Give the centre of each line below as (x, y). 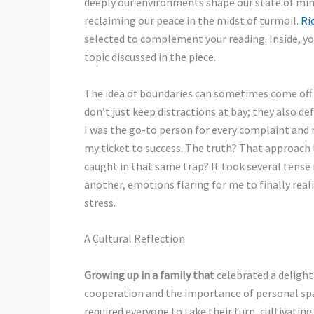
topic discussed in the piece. (150, 57)
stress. (100, 202)
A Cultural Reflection (135, 239)
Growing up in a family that (149, 274)
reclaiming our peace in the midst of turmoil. (192, 20)
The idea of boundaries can (148, 93)
